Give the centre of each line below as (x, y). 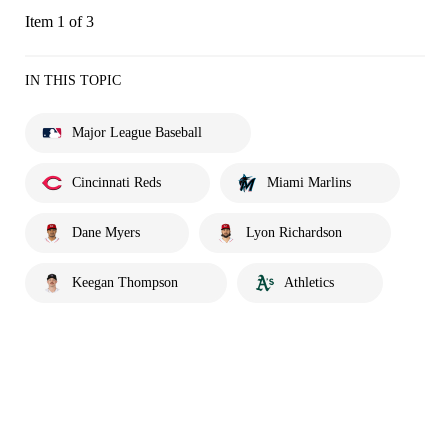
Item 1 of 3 (59, 21)
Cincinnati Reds (116, 182)
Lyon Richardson (294, 232)
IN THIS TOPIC (73, 80)
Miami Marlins (309, 182)
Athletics (309, 282)
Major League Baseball (137, 132)
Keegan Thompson (125, 282)
